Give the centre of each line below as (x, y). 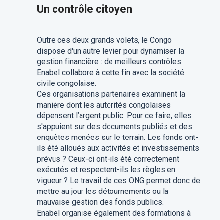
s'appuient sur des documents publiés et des (114, 126)
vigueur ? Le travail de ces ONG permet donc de (118, 180)
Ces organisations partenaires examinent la (111, 94)
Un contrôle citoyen (84, 9)
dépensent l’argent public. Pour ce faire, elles (114, 116)
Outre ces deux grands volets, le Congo (104, 40)
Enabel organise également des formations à (113, 213)
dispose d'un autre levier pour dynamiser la (110, 51)
